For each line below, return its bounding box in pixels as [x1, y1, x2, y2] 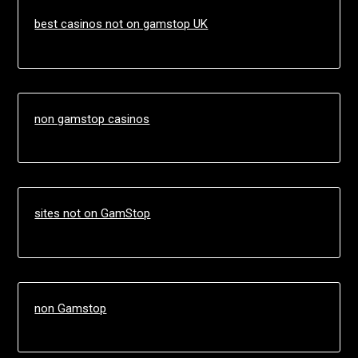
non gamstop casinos [34, 111, 150, 126]
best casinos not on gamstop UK [34, 17, 209, 32]
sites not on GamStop [34, 206, 151, 221]
